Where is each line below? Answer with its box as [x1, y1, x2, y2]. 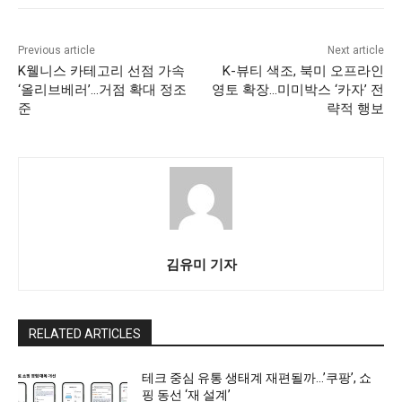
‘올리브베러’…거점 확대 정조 [18, 82, 187, 99]
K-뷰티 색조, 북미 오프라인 [222, 63, 384, 80]
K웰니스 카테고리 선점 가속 [18, 63, 185, 80]
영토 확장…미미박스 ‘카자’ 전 [211, 82, 384, 99]
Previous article [18, 44, 95, 57]
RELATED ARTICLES [29, 327, 141, 342]
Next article [327, 44, 384, 57]
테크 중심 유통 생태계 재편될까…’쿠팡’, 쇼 [142, 371, 372, 386]
